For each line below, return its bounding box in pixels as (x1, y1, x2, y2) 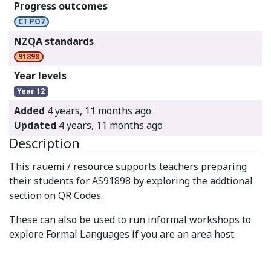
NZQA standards (14, 34, 94, 48)
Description (9, 134, 80, 152)
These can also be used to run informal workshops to (9, 212, 251, 226)
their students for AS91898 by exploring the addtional (9, 174, 253, 188)
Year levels (14, 69, 67, 83)
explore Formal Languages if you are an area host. (9, 227, 238, 241)
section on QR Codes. (9, 188, 103, 202)
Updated (14, 118, 56, 132)
